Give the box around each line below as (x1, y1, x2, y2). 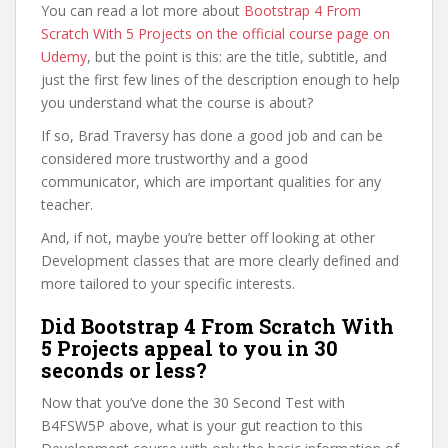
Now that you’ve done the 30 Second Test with (41, 393, 345, 412)
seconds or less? (41, 357, 207, 383)
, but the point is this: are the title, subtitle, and (87, 47, 387, 66)
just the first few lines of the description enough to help (41, 70, 400, 89)
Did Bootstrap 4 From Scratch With (41, 313, 394, 339)
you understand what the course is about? (41, 93, 313, 112)
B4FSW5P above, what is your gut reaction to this (41, 416, 363, 435)
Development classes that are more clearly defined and (41, 251, 399, 270)
